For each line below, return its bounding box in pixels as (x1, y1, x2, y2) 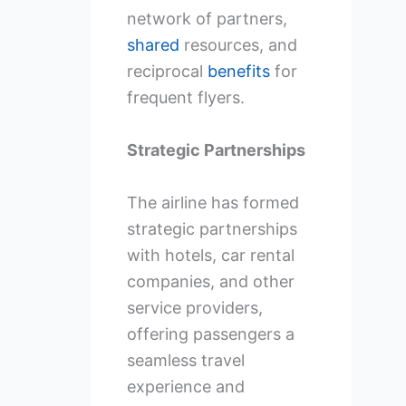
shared (126, 35, 179, 55)
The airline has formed (126, 192, 299, 212)
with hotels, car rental (126, 245, 295, 265)
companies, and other (126, 271, 295, 291)
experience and (126, 376, 245, 396)
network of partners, (126, 9, 287, 29)
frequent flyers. (126, 88, 245, 108)
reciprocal (126, 62, 208, 82)
